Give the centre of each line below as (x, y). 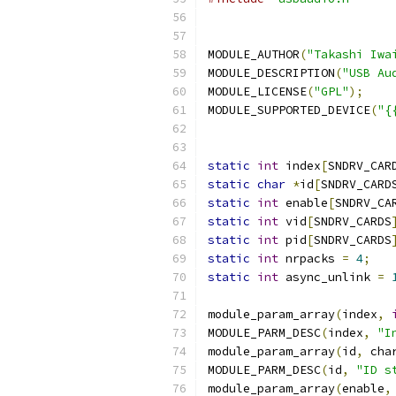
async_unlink (328, 277)
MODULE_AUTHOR (254, 54)
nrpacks (310, 259)
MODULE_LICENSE (257, 91)
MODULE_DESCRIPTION (271, 73)
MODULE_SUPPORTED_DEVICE (289, 110)
